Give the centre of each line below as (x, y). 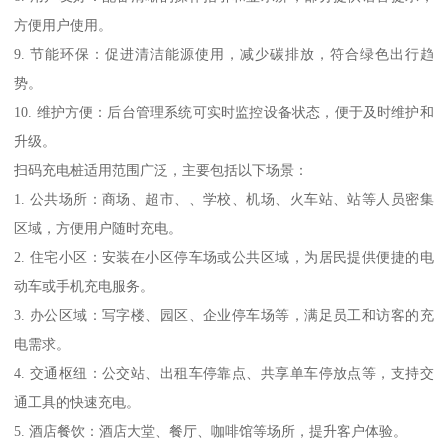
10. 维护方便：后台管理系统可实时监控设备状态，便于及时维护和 (224, 111)
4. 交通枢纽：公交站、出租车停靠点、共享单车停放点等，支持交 (224, 372)
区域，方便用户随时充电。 (98, 227)
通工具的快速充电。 (77, 401)
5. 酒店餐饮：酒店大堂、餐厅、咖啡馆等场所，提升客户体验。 (211, 430)
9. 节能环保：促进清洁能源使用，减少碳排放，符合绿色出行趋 (224, 53)
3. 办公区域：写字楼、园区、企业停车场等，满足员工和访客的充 (224, 314)
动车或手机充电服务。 (84, 285)
